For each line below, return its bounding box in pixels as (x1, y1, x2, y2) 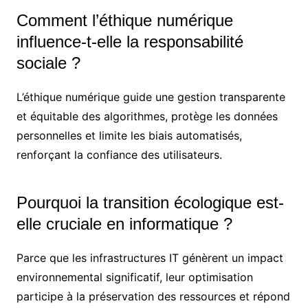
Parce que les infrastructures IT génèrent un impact (16, 251, 283, 265)
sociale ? (16, 54, 80, 72)
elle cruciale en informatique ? (16, 214, 232, 233)
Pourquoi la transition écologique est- (16, 193, 284, 212)
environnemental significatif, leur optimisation (16, 270, 253, 284)
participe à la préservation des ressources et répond (16, 289, 290, 303)
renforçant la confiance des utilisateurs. (16, 148, 222, 162)
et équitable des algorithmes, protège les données (16, 109, 278, 123)
